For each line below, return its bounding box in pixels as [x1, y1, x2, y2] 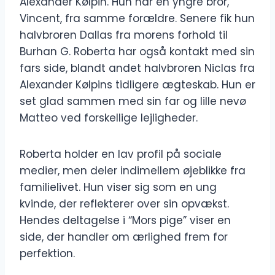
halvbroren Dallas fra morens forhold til [20, 28, 228, 43]
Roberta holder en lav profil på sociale [20, 147, 222, 162]
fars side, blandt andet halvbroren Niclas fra [20, 61, 255, 76]
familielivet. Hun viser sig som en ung [20, 180, 217, 195]
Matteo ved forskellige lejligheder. [20, 110, 198, 126]
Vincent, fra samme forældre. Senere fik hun [20, 11, 255, 26]
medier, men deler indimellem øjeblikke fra [20, 163, 246, 179]
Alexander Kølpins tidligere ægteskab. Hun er [20, 77, 255, 93]
